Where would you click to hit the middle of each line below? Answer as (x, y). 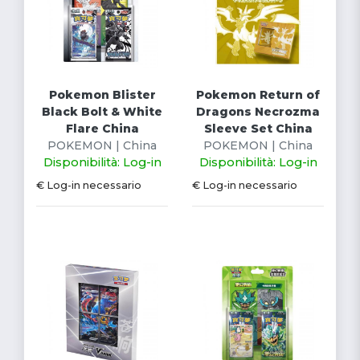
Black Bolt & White (102, 111)
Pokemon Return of (258, 94)
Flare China (102, 128)
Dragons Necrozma (258, 111)
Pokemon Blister (102, 94)
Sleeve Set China (258, 128)
